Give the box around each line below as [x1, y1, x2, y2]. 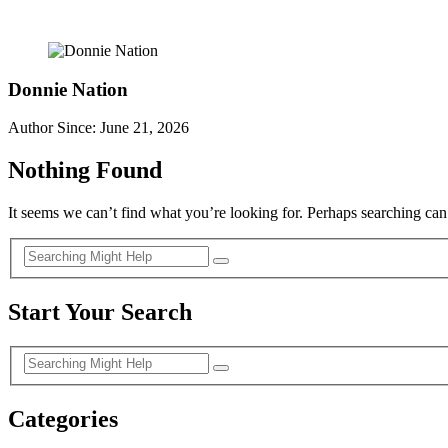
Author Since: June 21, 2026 [8, 119, 189, 137]
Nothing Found [8, 157, 162, 184]
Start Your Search [8, 298, 192, 325]
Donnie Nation [8, 78, 128, 100]
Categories [8, 406, 118, 433]
